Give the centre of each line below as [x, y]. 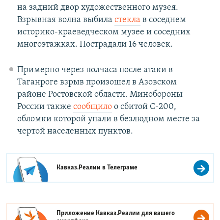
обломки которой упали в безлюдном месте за [108, 119]
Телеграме [123, 168]
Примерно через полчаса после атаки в [95, 70]
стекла [127, 20]
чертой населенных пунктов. [75, 132]
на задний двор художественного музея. [97, 8]
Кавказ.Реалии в [82, 168]
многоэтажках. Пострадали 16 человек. [95, 45]
